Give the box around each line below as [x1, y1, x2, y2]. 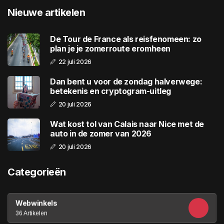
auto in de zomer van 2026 [50, 128, 151, 138]
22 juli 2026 [58, 57, 92, 65]
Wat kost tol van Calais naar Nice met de [50, 118, 204, 129]
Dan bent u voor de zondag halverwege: [50, 76, 202, 86]
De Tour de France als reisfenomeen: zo [50, 33, 201, 44]
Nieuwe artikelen [7, 6, 85, 19]
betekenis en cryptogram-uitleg [50, 85, 171, 96]
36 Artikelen [15, 209, 47, 217]
